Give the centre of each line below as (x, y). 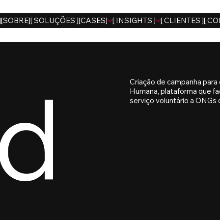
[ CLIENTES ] (182, 21)
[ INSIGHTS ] (134, 21)
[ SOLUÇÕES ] (54, 21)
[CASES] (93, 21)
